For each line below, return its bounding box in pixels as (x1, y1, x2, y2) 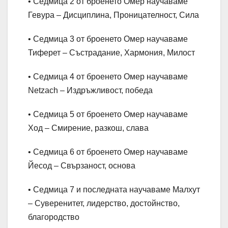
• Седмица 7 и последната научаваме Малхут (28, 185, 200, 194)
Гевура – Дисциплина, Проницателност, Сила (28, 11, 199, 20)
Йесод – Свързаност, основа (28, 161, 135, 170)
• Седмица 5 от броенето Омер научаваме (28, 110, 188, 119)
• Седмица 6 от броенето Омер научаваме (28, 148, 188, 157)
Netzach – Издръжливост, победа (28, 86, 153, 95)
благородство (28, 213, 79, 222)
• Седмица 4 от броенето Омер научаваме (28, 72, 188, 81)
